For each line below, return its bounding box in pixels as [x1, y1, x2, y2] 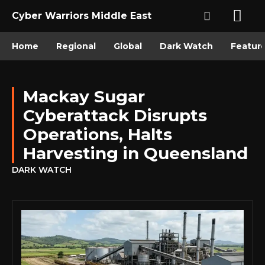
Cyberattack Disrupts [23, 105, 207, 125]
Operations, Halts [23, 124, 172, 144]
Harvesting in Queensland [23, 143, 248, 163]
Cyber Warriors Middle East [12, 10, 151, 21]
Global [114, 41, 142, 51]
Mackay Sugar [23, 86, 145, 106]
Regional [56, 41, 96, 51]
